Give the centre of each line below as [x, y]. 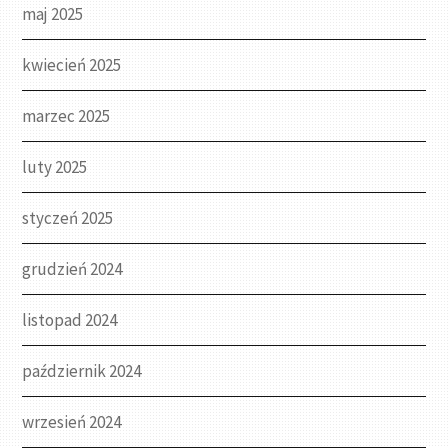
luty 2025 [55, 167]
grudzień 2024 [72, 269]
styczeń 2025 [68, 218]
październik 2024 [82, 371]
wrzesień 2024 [72, 422]
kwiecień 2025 [72, 65]
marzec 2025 [66, 116]
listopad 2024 [70, 320]
